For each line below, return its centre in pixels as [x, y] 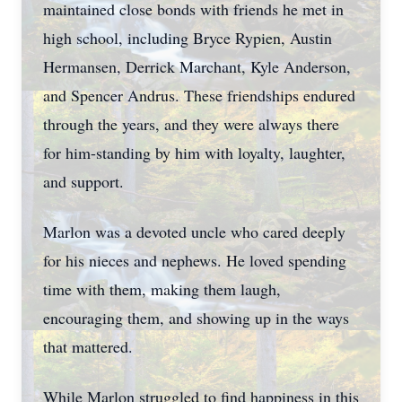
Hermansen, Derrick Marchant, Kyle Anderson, [197, 66]
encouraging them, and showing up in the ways [196, 318]
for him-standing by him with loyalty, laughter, [194, 153]
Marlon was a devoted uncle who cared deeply [194, 232]
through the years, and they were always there [191, 124]
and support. [83, 181]
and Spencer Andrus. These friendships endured [199, 95]
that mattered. [88, 346]
